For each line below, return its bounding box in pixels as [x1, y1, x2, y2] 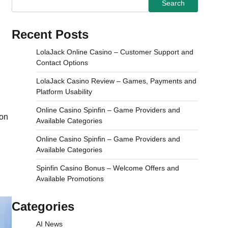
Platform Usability [36, 88, 92, 96]
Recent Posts [12, 27, 89, 41]
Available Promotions [36, 175, 104, 183]
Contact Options [36, 59, 88, 67]
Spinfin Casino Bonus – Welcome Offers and [36, 164, 179, 172]
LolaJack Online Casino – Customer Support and [36, 48, 193, 56]
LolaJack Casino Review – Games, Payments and [36, 77, 196, 85]
